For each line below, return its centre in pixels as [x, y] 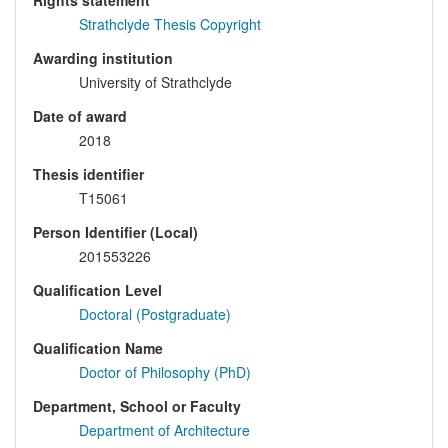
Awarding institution [103, 58]
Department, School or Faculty [137, 406]
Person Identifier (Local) [115, 232]
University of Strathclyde [155, 82]
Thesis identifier [88, 174]
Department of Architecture [164, 430]
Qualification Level [97, 290]
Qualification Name [98, 348]
